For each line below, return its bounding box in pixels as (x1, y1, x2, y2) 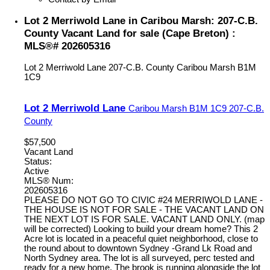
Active (24, 166, 49, 177)
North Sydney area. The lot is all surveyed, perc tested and (24, 253, 254, 263)
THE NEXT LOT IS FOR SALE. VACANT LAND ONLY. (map (24, 215, 265, 225)
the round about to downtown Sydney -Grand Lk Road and (24, 243, 252, 254)
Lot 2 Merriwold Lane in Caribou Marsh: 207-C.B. (24, 14, 258, 27)
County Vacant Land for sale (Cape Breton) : (24, 27, 236, 39)
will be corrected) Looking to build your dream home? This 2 (24, 224, 258, 234)
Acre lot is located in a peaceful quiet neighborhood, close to (24, 234, 258, 244)
